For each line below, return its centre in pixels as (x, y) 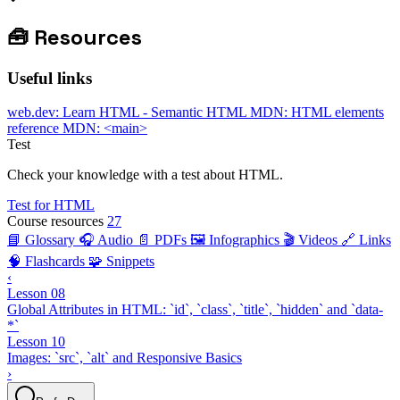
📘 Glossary (43, 240)
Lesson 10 (36, 342)
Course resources (55, 221)
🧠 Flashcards (48, 262)
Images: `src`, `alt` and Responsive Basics (125, 358)
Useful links (50, 78)
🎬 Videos (312, 240)
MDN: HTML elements (317, 112)
